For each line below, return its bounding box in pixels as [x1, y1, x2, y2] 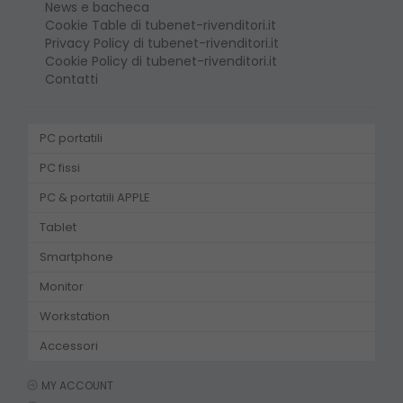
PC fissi [40, 159, 80, 177]
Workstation [40, 308, 110, 326]
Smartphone [40, 248, 113, 266]
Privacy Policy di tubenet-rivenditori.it [45, 33, 279, 52]
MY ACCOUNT [41, 377, 113, 393]
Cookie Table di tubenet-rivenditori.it [45, 15, 276, 34]
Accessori [40, 337, 98, 355]
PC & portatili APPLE [40, 189, 150, 207]
